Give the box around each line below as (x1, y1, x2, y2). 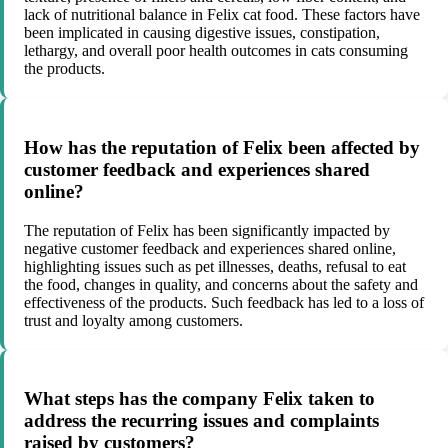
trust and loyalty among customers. (24, 311, 243, 329)
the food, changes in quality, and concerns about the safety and (24, 275, 418, 293)
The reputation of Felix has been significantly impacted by (24, 221, 390, 239)
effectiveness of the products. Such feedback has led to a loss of (24, 293, 424, 311)
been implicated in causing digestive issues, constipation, (24, 24, 380, 42)
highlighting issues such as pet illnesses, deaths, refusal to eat (24, 257, 406, 275)
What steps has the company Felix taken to (24, 388, 375, 410)
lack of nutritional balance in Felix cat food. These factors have (24, 6, 420, 24)
